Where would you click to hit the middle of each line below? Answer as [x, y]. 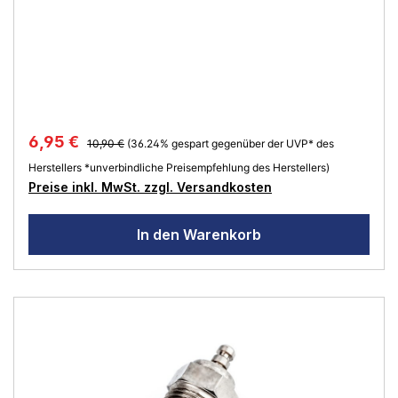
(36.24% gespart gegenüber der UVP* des [231, 143]
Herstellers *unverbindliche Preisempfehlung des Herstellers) [179, 167]
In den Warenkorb [199, 234]
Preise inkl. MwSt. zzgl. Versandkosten [150, 187]
